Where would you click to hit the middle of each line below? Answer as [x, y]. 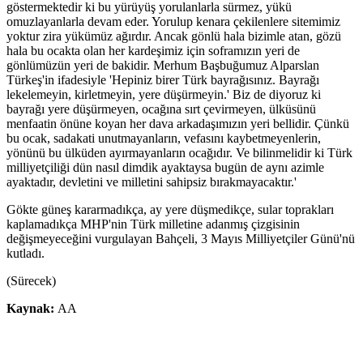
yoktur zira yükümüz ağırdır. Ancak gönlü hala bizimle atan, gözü [174, 36]
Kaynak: [32, 308]
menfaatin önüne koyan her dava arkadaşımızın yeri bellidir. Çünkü [178, 123]
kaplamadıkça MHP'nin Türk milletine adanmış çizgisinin [153, 224]
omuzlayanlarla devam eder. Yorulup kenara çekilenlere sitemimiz [173, 21]
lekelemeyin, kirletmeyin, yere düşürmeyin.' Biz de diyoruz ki [164, 94]
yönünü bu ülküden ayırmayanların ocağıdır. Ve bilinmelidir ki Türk [179, 152]
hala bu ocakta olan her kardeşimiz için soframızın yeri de [153, 50]
